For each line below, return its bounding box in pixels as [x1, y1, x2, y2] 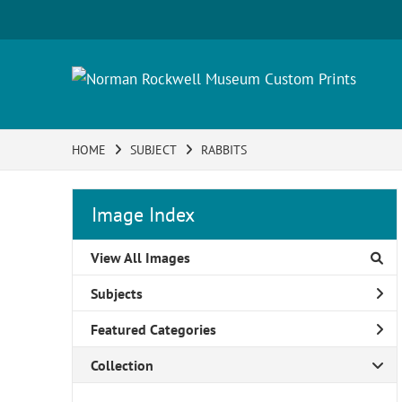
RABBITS [201, 142, 247, 158]
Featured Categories [91, 319, 216, 338]
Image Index [92, 202, 195, 227]
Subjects [91, 284, 143, 302]
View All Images [91, 248, 190, 267]
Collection [91, 355, 153, 374]
